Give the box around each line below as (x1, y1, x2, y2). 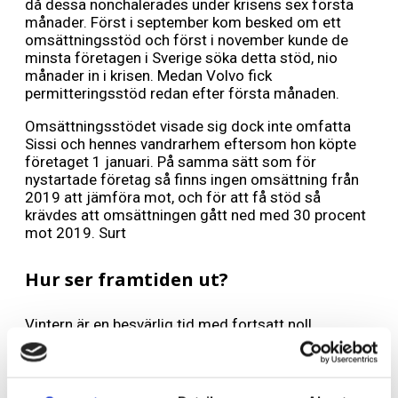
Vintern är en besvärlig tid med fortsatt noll (25, 314, 312, 333)
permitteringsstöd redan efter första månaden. (25, 84, 339, 103)
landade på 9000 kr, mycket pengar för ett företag (25, 350, 357, 369)
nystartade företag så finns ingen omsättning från (25, 171, 359, 189)
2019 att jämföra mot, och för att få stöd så (25, 188, 321, 207)
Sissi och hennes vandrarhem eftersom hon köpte (25, 135, 356, 154)
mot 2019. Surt (25, 224, 130, 243)
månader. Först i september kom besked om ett (25, 13, 341, 32)
